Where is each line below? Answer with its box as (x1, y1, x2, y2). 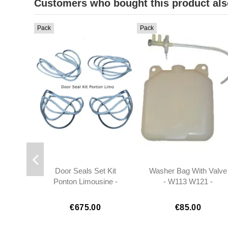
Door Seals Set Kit (54, 166, 116, 176)
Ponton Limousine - (53, 177, 118, 186)
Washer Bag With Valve (149, 166, 227, 176)
